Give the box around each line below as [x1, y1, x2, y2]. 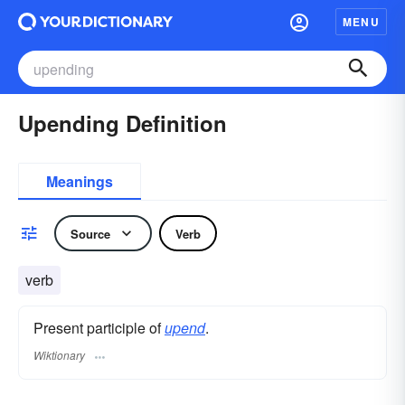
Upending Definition [18, 108, 227, 138]
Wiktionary [33, 347, 85, 363]
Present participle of [33, 317, 165, 338]
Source [71, 224, 110, 242]
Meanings [46, 171, 113, 192]
